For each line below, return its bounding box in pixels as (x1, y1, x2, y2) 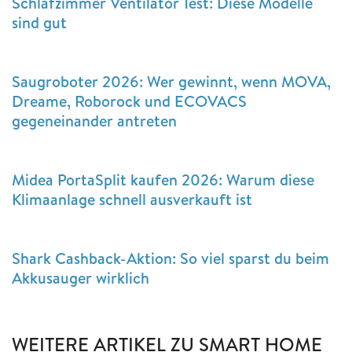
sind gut (12, 11, 67, 33)
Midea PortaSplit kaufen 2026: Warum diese (12, 168, 314, 190)
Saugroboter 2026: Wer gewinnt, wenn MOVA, (12, 70, 331, 92)
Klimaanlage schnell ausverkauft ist (12, 188, 252, 210)
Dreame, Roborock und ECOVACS (12, 90, 247, 112)
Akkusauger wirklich (12, 266, 149, 288)
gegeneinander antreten (12, 109, 177, 131)
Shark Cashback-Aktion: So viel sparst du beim (12, 247, 329, 269)
